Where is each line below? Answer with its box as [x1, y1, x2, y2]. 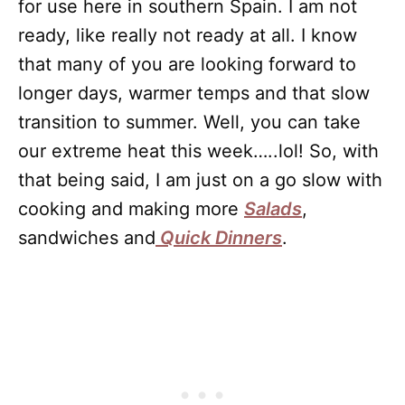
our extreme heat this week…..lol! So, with [18, 140, 379, 162]
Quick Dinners [155, 227, 282, 249]
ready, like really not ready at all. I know [18, 24, 357, 46]
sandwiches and [18, 227, 155, 249]
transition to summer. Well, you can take [18, 111, 361, 133]
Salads [244, 198, 302, 220]
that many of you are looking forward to [18, 53, 356, 75]
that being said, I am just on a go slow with [18, 169, 382, 191]
